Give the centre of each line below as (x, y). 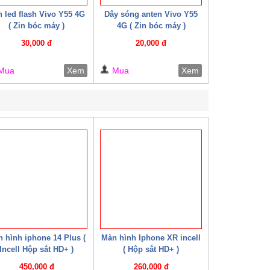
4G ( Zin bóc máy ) (151, 25)
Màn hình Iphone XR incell (151, 237)
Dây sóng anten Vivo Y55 (151, 14)
